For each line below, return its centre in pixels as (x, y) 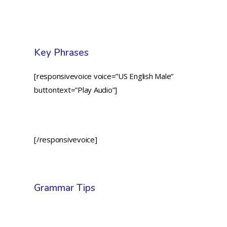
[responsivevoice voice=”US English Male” (104, 76)
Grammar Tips (65, 188)
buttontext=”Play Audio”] (76, 90)
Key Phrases (62, 53)
